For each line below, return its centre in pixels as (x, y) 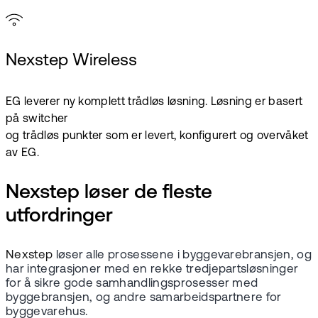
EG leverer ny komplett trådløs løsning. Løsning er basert (154, 102)
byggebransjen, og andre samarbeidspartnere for (144, 297)
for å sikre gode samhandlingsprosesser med (132, 283)
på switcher (37, 119)
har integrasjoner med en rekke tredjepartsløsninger (152, 269)
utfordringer (59, 216)
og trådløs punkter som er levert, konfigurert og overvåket (157, 136)
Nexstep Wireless (71, 61)
